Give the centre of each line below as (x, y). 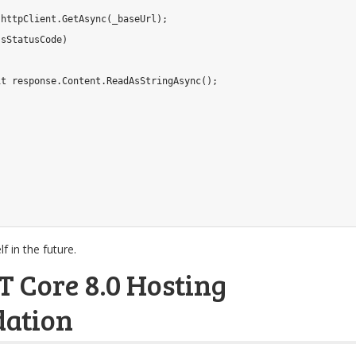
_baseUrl (134, 19)
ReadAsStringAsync (154, 81)
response (31, 81)
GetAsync (84, 19)
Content (81, 81)
